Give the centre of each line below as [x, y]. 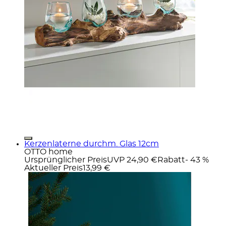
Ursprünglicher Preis [66, 160]
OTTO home [48, 152]
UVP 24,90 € [132, 160]
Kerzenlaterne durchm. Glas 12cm [92, 144]
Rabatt [171, 160]
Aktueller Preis [53, 168]
